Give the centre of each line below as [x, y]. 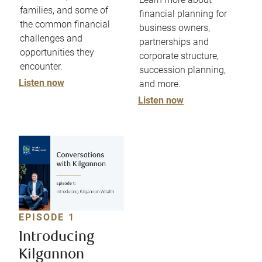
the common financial [65, 25]
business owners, [175, 28]
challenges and [51, 39]
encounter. [41, 67]
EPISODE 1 [47, 217]
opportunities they [57, 53]
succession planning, [182, 70]
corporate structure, [179, 56]
